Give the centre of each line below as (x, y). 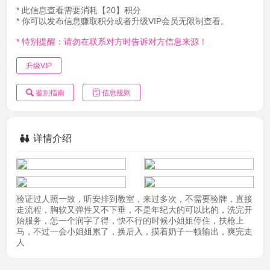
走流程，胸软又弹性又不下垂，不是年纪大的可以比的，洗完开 (134, 210)
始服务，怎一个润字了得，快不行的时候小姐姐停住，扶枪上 (130, 221)
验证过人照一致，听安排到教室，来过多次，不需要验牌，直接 (134, 199)
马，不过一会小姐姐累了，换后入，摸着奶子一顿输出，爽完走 (134, 232)
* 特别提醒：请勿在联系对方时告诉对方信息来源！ (112, 42)
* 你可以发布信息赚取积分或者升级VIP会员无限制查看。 (123, 21)
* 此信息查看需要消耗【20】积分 (79, 11)
